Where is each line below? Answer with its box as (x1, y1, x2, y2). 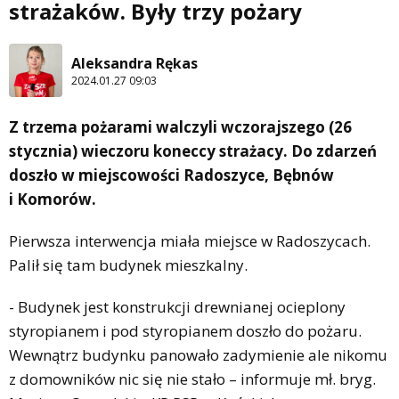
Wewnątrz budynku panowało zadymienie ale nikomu (9, 345, 387, 365)
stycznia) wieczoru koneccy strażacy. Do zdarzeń (9, 141, 377, 161)
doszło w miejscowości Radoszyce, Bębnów (9, 165, 334, 185)
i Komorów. (9, 189, 96, 209)
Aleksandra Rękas (71, 53, 198, 73)
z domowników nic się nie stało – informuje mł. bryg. (9, 369, 376, 389)
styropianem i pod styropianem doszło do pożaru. (9, 321, 362, 341)
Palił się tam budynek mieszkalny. (9, 255, 248, 275)
